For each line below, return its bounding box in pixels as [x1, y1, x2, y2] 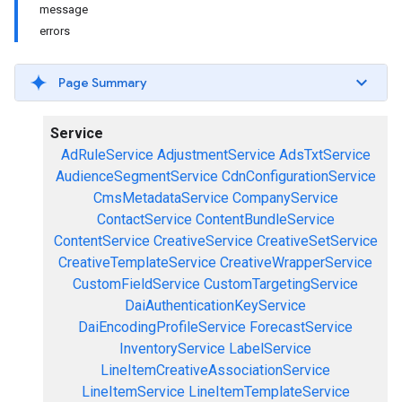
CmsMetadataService [92, 189, 229, 206]
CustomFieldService [73, 275, 200, 293]
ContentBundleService [195, 211, 335, 228]
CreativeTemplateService [58, 254, 216, 271]
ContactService [96, 211, 192, 228]
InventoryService [119, 340, 225, 357]
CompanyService [232, 189, 338, 206]
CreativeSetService [256, 232, 378, 249]
